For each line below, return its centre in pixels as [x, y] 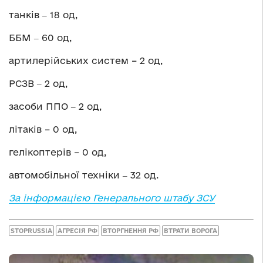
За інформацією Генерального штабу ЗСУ [112, 198]
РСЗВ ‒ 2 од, [38, 84]
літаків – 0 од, [43, 129]
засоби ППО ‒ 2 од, [55, 107]
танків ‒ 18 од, [43, 15]
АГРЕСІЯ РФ [77, 230]
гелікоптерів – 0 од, [58, 152]
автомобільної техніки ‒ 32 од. [84, 175]
